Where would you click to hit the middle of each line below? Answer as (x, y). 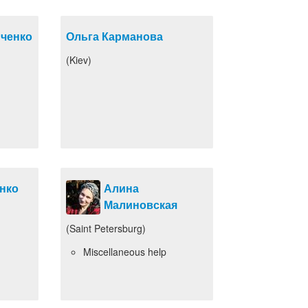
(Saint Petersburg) (106, 228)
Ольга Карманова (114, 36)
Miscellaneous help (125, 252)
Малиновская (141, 205)
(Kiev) (79, 60)
